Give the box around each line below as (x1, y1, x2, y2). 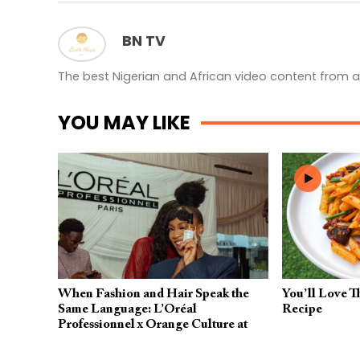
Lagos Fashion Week (58, 333, 174, 347)
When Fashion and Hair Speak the (58, 288, 249, 301)
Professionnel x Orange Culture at (58, 318, 247, 332)
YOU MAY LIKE (58, 108, 190, 136)
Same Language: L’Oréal (58, 303, 197, 317)
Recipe (281, 303, 322, 317)
